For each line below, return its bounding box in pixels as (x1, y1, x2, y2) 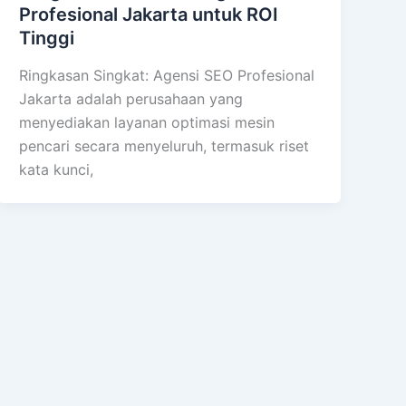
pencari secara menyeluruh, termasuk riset (19, 137, 310, 156)
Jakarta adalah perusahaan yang (19, 90, 244, 109)
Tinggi (19, 26, 75, 49)
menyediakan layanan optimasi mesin (19, 113, 275, 132)
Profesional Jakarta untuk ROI (19, 3, 279, 25)
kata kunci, (19, 160, 94, 179)
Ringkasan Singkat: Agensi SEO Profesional (19, 66, 315, 85)
